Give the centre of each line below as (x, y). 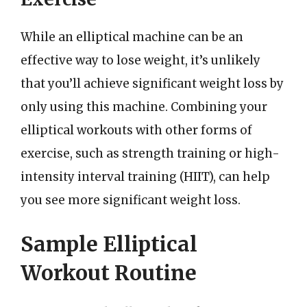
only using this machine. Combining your (144, 107)
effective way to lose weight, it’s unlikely (140, 60)
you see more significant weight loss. (131, 200)
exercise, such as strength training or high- (150, 153)
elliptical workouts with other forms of (136, 130)
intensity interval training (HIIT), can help (145, 177)
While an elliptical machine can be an (132, 37)
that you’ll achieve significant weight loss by (152, 84)
